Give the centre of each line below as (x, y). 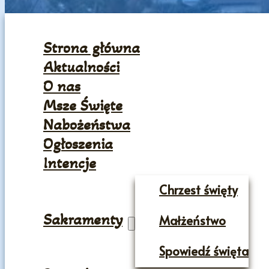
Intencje (70, 163)
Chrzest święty (198, 190)
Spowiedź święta (204, 251)
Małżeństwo (192, 221)
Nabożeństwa (87, 125)
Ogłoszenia (78, 144)
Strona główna (92, 48)
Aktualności (81, 67)
